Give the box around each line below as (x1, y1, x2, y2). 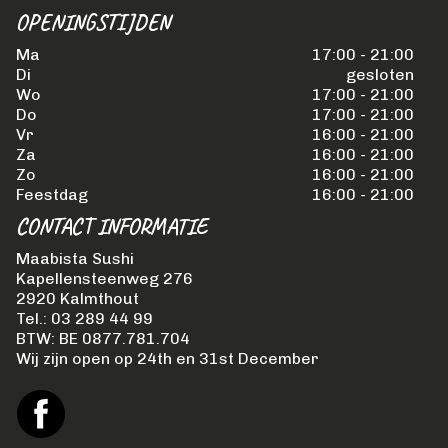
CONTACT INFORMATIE (16, 213, 207, 242)
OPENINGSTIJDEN (16, 9, 170, 38)
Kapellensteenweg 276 (16, 269, 193, 289)
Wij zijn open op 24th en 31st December (16, 349, 319, 369)
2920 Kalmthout (16, 289, 139, 309)
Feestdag (16, 185, 88, 205)
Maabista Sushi (16, 249, 134, 269)
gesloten (345, 65, 414, 85)
